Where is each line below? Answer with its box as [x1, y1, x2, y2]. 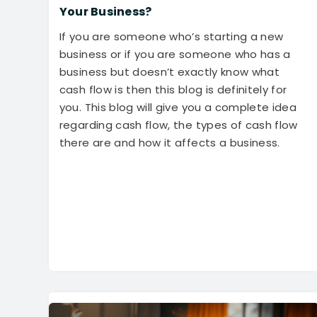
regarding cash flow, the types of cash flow [59, 117, 298, 133]
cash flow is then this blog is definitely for [59, 82, 287, 98]
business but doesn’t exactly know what [59, 64, 280, 80]
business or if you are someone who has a [59, 47, 291, 62]
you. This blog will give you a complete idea [59, 100, 297, 115]
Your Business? [59, 4, 152, 21]
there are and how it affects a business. [59, 135, 280, 151]
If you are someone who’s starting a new [59, 29, 284, 45]
